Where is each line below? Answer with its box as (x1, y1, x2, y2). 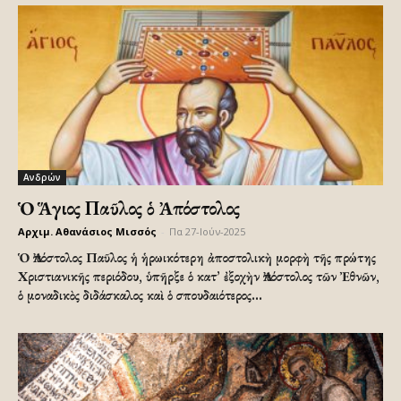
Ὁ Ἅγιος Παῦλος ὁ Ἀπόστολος (18, 196, 240, 221)
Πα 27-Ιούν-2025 (169, 225, 245, 239)
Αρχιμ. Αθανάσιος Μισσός (18, 225, 157, 239)
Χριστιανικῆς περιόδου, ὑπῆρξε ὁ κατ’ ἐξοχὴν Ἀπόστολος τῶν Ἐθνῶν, (18, 268, 380, 286)
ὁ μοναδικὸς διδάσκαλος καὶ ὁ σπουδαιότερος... (18, 286, 262, 304)
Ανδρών (23, 171, 61, 184)
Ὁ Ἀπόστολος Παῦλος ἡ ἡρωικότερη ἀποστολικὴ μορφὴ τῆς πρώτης (18, 249, 376, 267)
